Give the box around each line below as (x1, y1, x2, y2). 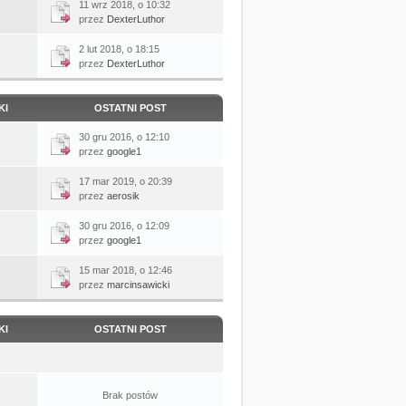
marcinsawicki (107, 278, 169, 290)
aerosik (107, 189, 140, 201)
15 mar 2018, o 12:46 (79, 264, 172, 275)
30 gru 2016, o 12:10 (79, 130, 169, 142)
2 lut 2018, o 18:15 (79, 43, 159, 54)
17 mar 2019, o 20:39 (79, 175, 172, 187)
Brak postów (102, 389, 158, 401)
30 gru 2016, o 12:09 (79, 219, 169, 231)
